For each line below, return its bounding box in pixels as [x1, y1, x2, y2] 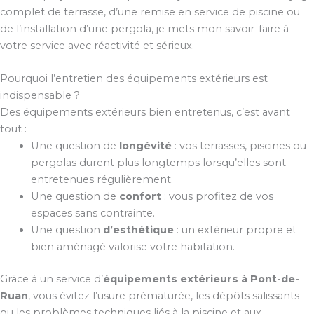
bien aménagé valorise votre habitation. [30, 240, 235, 254]
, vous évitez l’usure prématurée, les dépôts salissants [28, 289, 299, 303]
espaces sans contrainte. [30, 207, 155, 220]
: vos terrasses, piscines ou [171, 139, 306, 153]
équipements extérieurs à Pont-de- [103, 273, 299, 286]
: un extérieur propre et [173, 224, 296, 237]
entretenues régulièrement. [30, 173, 173, 186]
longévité [118, 139, 172, 153]
